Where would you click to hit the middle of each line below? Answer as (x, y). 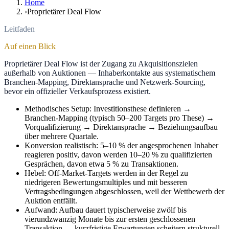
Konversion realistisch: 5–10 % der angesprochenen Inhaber (121, 145)
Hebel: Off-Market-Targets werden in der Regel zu (106, 173)
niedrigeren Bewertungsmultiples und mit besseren (106, 182)
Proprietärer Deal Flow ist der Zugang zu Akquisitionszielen (101, 63)
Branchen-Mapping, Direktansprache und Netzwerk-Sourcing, (105, 82)
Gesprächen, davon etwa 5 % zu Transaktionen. (101, 164)
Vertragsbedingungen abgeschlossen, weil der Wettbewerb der (124, 191)
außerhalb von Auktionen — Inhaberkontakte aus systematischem (110, 73)
